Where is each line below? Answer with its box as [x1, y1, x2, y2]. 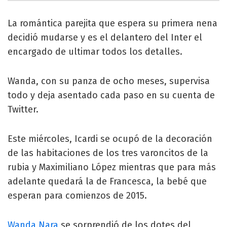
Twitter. [8, 103, 39, 115]
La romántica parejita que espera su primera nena [8, 17, 217, 29]
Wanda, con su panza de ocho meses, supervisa [8, 75, 210, 87]
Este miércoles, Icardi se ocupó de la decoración [8, 133, 212, 144]
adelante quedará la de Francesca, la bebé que [8, 175, 207, 187]
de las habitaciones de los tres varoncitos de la [8, 147, 208, 159]
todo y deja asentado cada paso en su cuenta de [8, 89, 215, 101]
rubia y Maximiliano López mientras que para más [8, 161, 216, 173]
